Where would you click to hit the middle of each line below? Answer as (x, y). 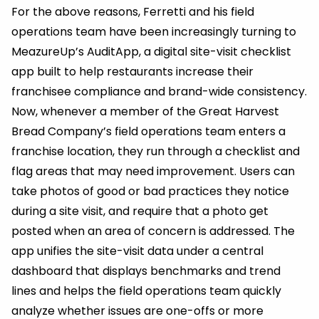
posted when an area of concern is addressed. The (153, 231)
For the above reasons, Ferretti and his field (133, 12)
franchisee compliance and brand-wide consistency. (159, 92)
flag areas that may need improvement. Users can (153, 172)
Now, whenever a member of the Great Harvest (145, 112)
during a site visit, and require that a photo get (140, 211)
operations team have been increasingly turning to (154, 32)
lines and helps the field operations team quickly (146, 291)
